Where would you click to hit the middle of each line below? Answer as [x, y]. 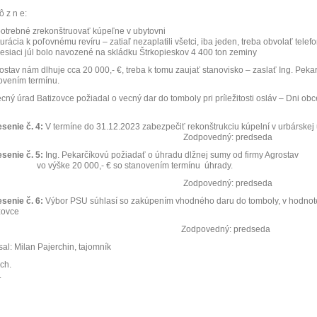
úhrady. [219, 166]
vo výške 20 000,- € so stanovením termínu [119, 166]
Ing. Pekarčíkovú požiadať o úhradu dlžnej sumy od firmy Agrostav [172, 155]
